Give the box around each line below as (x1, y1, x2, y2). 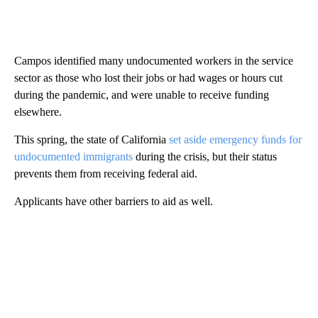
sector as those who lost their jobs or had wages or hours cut (14, 71, 283, 84)
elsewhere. (14, 105, 62, 118)
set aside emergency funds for (169, 133, 302, 146)
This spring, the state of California (14, 133, 169, 146)
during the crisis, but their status (133, 150, 277, 163)
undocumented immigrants (14, 150, 133, 163)
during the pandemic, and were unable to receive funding (14, 88, 269, 101)
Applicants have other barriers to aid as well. (14, 194, 213, 207)
